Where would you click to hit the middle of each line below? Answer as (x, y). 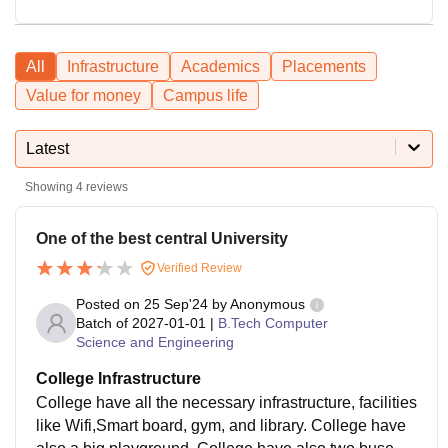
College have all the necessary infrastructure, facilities (226, 403)
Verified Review (198, 267)
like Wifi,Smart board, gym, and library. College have (221, 426)
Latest (47, 148)
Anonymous (267, 304)
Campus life (205, 95)
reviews (105, 186)
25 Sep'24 (176, 304)
